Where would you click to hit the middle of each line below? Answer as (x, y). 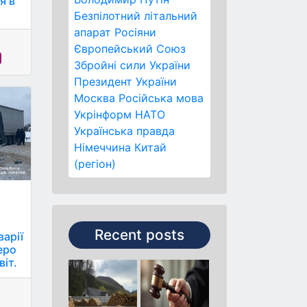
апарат (93, 32)
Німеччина (102, 147)
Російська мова (161, 98)
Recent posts (139, 235)
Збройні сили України (132, 65)
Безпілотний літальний (136, 16)
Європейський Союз (130, 49)
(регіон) (95, 164)
